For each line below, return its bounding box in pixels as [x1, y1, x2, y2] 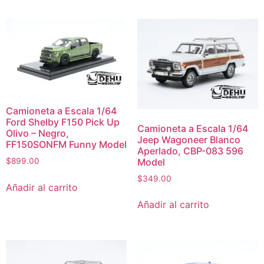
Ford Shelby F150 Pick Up [6, 116, 120, 128]
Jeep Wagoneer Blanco [137, 133, 240, 146]
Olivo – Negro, [6, 127, 69, 140]
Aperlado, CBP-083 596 [137, 144, 243, 157]
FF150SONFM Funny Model [6, 138, 127, 151]
